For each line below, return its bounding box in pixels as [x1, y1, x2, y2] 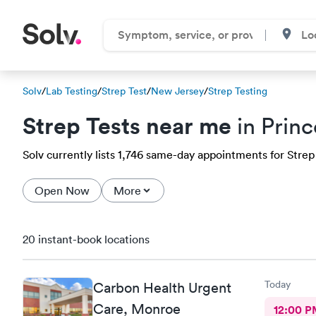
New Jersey [151, 85, 204, 97]
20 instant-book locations [23, 232, 150, 246]
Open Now [35, 183, 90, 197]
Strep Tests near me [23, 111, 231, 140]
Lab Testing [46, 85, 97, 97]
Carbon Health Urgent [93, 279, 231, 296]
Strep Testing [208, 85, 267, 97]
